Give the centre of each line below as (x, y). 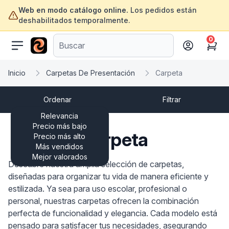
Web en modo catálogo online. (73, 10)
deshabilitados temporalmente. (74, 20)
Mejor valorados (60, 157)
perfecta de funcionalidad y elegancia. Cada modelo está (113, 213)
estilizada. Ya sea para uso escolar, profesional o (98, 189)
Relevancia (60, 116)
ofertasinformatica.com (73, 43)
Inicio (17, 73)
